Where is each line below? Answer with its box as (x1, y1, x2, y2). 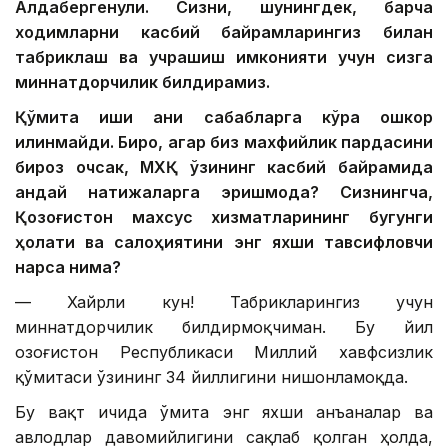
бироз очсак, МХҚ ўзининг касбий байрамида (15, 156, 433, 177)
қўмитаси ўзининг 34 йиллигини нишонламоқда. (15, 366, 408, 387)
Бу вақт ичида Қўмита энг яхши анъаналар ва (15, 401, 433, 422)
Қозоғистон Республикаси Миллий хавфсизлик (15, 341, 433, 362)
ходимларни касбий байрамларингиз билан (15, 21, 433, 42)
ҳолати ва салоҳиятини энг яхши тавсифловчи (15, 231, 433, 252)
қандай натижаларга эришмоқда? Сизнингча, (15, 181, 433, 202)
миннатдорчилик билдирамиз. (15, 71, 270, 92)
